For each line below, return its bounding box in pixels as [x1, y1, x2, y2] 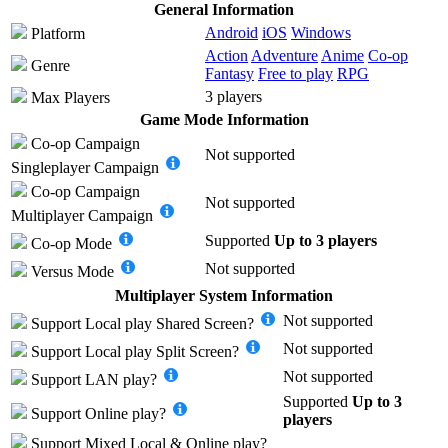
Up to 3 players [274, 231, 377, 249]
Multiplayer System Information [115, 286, 333, 304]
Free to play [258, 64, 333, 82]
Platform [27, 24, 85, 42]
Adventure [251, 46, 318, 64]
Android [205, 23, 258, 41]
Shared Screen [156, 314, 247, 332]
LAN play [85, 370, 150, 388]
